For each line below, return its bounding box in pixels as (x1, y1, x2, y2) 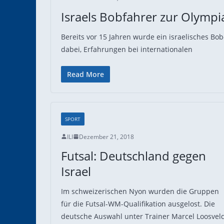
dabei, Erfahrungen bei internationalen (61, 44, 192, 54)
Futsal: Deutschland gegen (61, 147, 206, 164)
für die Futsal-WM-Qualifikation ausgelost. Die (61, 198, 215, 208)
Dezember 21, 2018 (79, 132, 134, 141)
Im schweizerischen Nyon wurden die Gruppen (61, 186, 219, 196)
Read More (67, 69, 104, 79)
